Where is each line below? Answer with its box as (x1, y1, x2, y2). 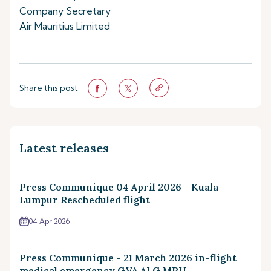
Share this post (19, 82, 78, 94)
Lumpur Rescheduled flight (19, 193, 150, 206)
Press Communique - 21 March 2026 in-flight (19, 251, 237, 264)
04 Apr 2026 (29, 216, 70, 226)
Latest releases (19, 140, 109, 155)
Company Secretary (19, 5, 111, 17)
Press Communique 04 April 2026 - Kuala (19, 180, 218, 193)
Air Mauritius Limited (19, 20, 110, 32)
